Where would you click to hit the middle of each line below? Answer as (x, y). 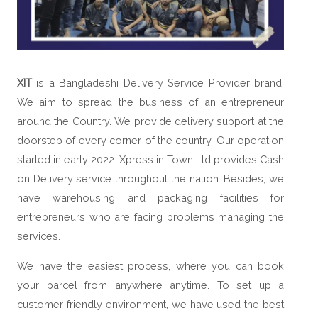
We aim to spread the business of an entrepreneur (150, 102)
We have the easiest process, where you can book (150, 265)
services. (39, 236)
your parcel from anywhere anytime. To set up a (150, 285)
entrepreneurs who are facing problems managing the (150, 217)
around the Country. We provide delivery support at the (150, 121)
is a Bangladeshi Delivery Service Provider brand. (158, 83)
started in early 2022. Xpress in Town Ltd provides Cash (150, 160)
